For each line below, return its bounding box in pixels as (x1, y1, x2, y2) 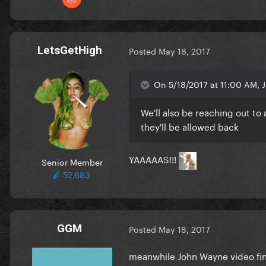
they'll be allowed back (141, 118, 239, 133)
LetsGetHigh (37, 43, 102, 57)
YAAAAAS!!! (129, 151, 179, 166)
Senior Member (41, 154, 103, 168)
